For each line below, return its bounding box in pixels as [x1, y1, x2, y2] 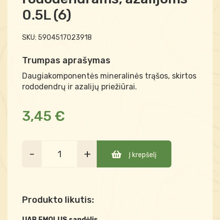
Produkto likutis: [22, 194, 94, 206]
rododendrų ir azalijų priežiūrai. [22, 82, 137, 92]
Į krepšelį [129, 151, 157, 160]
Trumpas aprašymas [22, 55, 110, 66]
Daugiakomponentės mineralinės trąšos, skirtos [22, 71, 196, 81]
